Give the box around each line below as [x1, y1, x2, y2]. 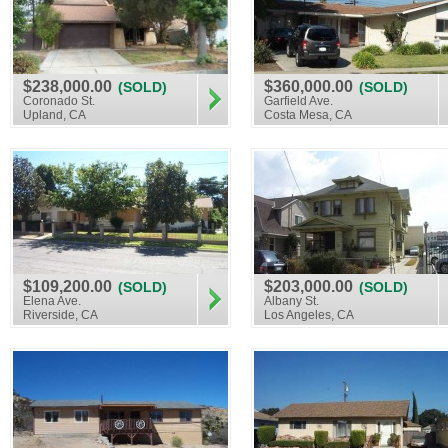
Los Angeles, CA [264, 308, 354, 322]
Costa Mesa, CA [264, 108, 352, 122]
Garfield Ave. [264, 94, 333, 108]
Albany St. [264, 294, 319, 308]
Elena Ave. [23, 294, 81, 308]
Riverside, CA [23, 308, 98, 322]
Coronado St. [23, 94, 95, 108]
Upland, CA [23, 108, 86, 122]
